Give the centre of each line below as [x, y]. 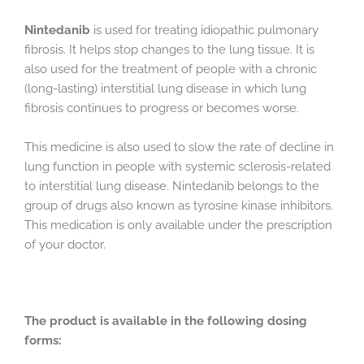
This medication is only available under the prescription [178, 224]
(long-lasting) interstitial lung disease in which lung [165, 89]
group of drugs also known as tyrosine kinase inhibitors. [179, 205]
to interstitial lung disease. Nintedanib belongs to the [172, 185]
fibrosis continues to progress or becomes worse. [162, 108]
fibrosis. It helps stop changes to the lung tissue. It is [169, 50]
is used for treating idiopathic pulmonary [204, 30]
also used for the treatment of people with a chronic [171, 69]
